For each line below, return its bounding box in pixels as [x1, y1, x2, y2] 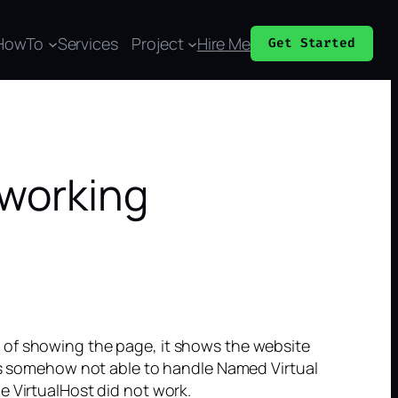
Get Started [268, 35, 355, 52]
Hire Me [196, 32, 251, 54]
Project [131, 32, 184, 54]
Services [57, 32, 118, 54]
